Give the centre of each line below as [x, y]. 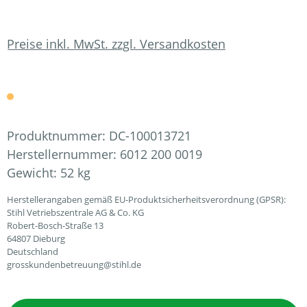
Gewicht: [34, 173]
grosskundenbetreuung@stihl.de [74, 265]
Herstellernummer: [63, 154]
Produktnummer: [58, 136]
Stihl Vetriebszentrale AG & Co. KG [75, 212]
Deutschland [33, 251]
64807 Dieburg [36, 238]
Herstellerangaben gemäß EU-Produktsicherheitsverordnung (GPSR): [146, 199]
